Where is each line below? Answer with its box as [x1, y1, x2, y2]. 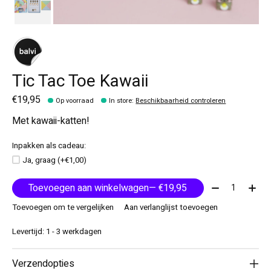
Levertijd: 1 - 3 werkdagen [12, 226, 102, 238]
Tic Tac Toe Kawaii [12, 69, 148, 94]
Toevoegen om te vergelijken [12, 201, 114, 214]
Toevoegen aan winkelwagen [28, 180, 149, 195]
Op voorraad [56, 96, 94, 106]
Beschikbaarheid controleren [135, 96, 226, 106]
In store [109, 96, 132, 106]
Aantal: [208, 178, 237, 193]
